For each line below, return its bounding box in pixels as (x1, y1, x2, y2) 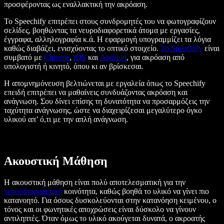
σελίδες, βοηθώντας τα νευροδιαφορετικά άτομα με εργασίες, (4, 26, 200, 35)
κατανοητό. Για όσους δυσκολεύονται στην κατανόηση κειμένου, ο (4, 195, 216, 204)
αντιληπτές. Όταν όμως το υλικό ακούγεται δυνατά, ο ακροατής (4, 213, 205, 222)
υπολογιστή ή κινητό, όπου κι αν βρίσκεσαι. (4, 62, 143, 71)
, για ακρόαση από (126, 53, 184, 62)
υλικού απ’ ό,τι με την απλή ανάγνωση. (4, 115, 130, 124)
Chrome (44, 53, 69, 62)
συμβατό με (4, 53, 44, 62)
